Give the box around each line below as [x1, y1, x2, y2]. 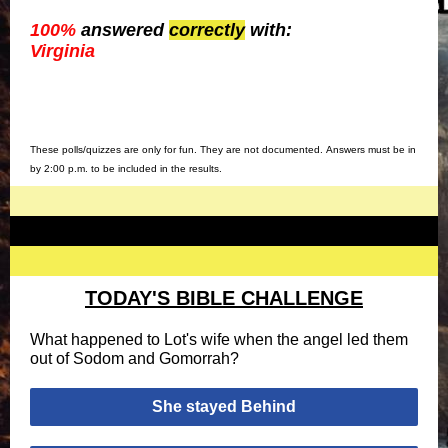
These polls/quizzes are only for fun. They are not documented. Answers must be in [30, 144, 416, 155]
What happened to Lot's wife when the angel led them [30, 331, 408, 348]
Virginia [30, 41, 95, 61]
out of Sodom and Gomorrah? [30, 350, 239, 367]
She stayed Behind [152, 398, 296, 415]
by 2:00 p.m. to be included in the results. [30, 163, 222, 174]
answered [81, 20, 169, 40]
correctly [169, 20, 245, 40]
